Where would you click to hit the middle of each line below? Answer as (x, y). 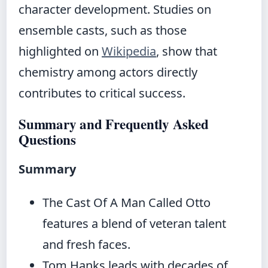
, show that (187, 51)
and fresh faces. (86, 245)
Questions (47, 140)
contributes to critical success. (102, 93)
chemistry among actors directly (108, 72)
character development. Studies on (115, 10)
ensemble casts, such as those (103, 31)
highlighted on (60, 51)
